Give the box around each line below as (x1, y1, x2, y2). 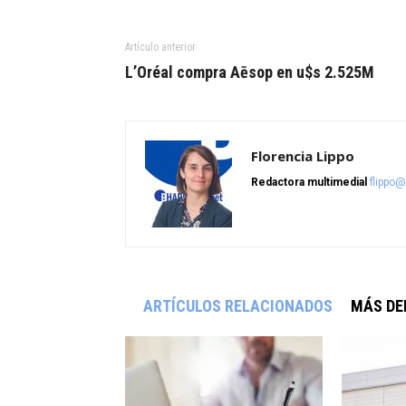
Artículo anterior (125, 41, 196, 54)
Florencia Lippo (251, 147, 354, 166)
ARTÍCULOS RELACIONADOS (143, 296, 333, 316)
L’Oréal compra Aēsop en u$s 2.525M (125, 63, 374, 82)
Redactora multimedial (251, 176, 367, 189)
